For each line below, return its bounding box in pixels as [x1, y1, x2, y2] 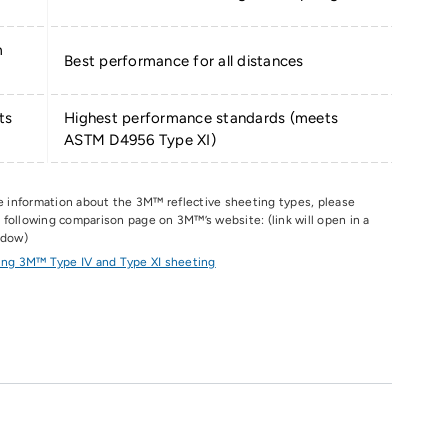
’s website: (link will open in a [204, 213, 370, 228]
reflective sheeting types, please [163, 195, 355, 210]
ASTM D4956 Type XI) [64, 131, 216, 150]
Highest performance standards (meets [64, 109, 338, 128]
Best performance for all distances [64, 52, 304, 71]
